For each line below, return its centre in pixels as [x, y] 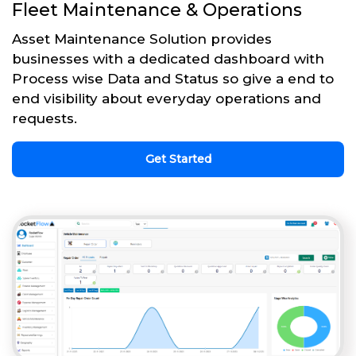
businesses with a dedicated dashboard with [168, 58]
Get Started [178, 159]
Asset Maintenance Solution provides [142, 39]
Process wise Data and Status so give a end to [173, 78]
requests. [44, 118]
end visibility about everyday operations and [166, 98]
